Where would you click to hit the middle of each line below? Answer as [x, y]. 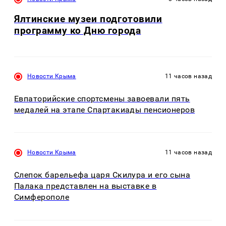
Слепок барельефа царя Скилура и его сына [102, 175]
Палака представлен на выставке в [86, 186]
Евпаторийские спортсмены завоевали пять [102, 98]
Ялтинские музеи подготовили [88, 19]
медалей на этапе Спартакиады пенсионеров [105, 109]
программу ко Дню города [78, 31]
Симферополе [42, 197]
